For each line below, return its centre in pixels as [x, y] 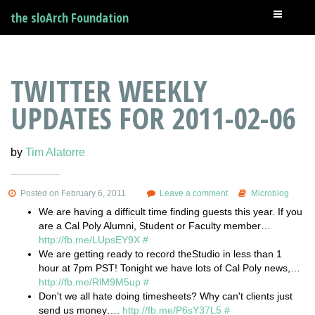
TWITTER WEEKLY [109, 90]
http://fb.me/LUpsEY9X [89, 239]
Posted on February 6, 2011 [72, 193]
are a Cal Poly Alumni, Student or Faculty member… [155, 225]
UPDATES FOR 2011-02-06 [153, 117]
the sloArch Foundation [70, 18]
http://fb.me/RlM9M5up [90, 282]
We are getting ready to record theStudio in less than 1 [160, 253]
